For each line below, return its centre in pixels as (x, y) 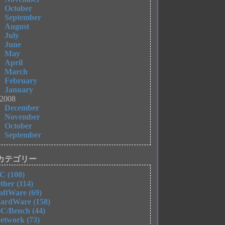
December (22, 108)
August (17, 26)
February (21, 81)
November (23, 117)
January (19, 90)
